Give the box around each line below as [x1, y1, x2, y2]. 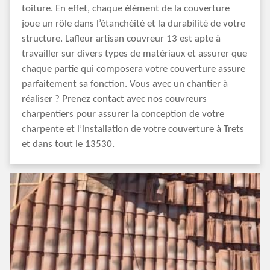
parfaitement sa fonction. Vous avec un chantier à [22, 79, 228, 89]
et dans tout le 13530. [22, 139, 115, 149]
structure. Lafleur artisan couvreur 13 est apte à [22, 34, 221, 44]
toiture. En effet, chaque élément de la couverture [22, 4, 230, 14]
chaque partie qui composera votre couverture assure [22, 64, 245, 74]
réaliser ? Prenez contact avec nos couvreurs [22, 94, 207, 104]
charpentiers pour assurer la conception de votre [22, 109, 224, 119]
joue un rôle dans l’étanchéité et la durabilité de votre [22, 19, 245, 29]
